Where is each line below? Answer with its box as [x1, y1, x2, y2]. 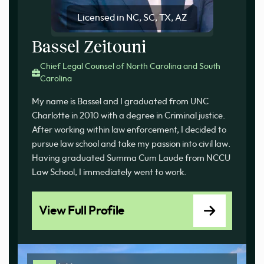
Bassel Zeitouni [32, 36, 146, 57]
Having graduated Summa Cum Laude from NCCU [32, 154, 230, 163]
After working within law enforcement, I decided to [32, 126, 226, 135]
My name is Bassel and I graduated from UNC [32, 97, 209, 107]
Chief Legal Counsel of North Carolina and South [40, 62, 220, 71]
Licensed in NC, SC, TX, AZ [77, 13, 187, 23]
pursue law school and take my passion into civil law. [32, 140, 230, 149]
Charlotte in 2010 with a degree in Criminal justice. [32, 111, 225, 121]
